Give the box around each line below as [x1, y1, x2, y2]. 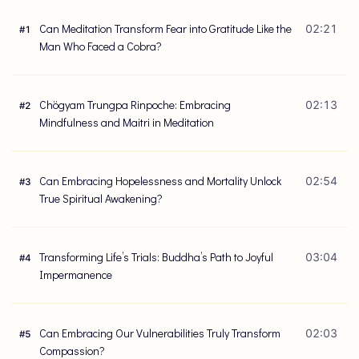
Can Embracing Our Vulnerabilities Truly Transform [38, 325, 280, 341]
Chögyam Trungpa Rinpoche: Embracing [38, 96, 231, 112]
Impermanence [38, 266, 112, 282]
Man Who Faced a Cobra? [38, 38, 162, 54]
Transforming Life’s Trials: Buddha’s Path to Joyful [38, 248, 273, 264]
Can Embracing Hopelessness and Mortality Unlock [38, 172, 281, 188]
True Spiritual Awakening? [38, 190, 163, 206]
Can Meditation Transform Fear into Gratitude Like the [38, 20, 292, 36]
